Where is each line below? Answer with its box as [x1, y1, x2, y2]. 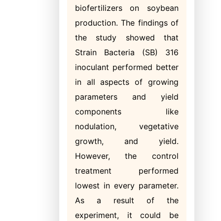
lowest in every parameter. [75, 181, 179, 190]
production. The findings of [75, 18, 179, 28]
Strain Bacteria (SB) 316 [75, 47, 179, 57]
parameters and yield [75, 92, 179, 102]
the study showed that [75, 33, 179, 42]
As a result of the [75, 195, 179, 205]
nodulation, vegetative [75, 121, 179, 131]
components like [75, 107, 179, 116]
